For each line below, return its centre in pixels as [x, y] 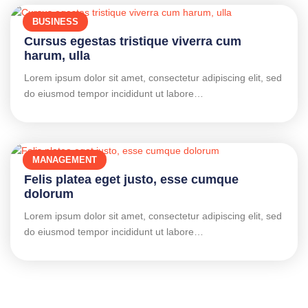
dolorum [49, 194]
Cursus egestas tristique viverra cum [133, 42]
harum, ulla [57, 56]
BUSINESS [55, 22]
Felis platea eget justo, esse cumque [131, 180]
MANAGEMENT [65, 160]
